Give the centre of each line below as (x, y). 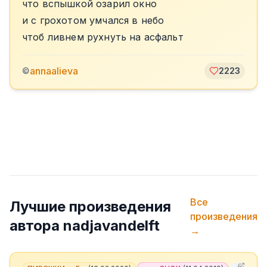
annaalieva (54, 71)
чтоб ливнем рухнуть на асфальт (103, 37)
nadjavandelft (111, 226)
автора (36, 226)
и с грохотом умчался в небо (93, 20)
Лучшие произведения (90, 207)
